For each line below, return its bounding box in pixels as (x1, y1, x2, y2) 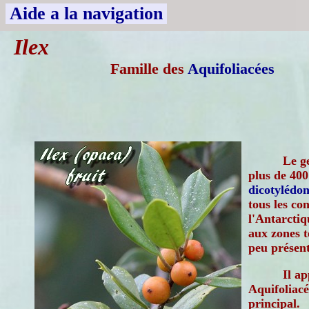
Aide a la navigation (10, 3, 163, 23)
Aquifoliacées (188, 60, 275, 77)
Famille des (110, 60, 188, 77)
